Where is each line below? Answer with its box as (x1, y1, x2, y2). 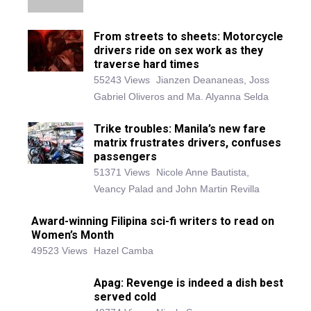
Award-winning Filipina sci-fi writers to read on (31, 203, 274, 217)
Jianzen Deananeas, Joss (156, 63, 269, 75)
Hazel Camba (94, 234, 153, 246)
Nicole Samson (156, 296, 222, 308)
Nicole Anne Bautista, (156, 155, 249, 167)
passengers (94, 139, 157, 153)
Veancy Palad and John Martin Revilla (94, 172, 260, 184)
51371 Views (94, 155, 150, 167)
